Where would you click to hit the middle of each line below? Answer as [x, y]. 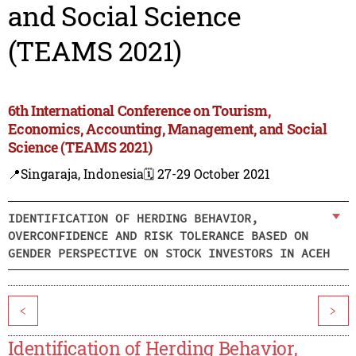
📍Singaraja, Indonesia [75, 174]
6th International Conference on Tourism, [139, 111]
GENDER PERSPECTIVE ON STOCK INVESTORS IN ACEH [168, 253]
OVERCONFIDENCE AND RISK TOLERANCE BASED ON [158, 235]
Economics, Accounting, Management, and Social [167, 129]
